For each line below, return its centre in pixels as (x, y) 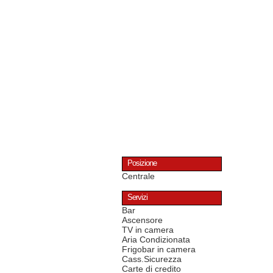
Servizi (137, 198)
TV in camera (148, 230)
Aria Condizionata (156, 240)
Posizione (142, 164)
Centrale (138, 176)
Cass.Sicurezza (152, 259)
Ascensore (142, 220)
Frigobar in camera (159, 250)
